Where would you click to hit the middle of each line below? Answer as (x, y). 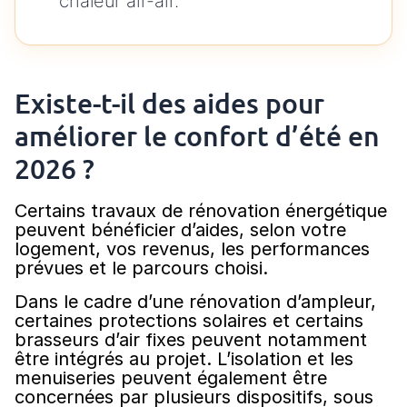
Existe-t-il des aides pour (169, 103)
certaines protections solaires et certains (189, 321)
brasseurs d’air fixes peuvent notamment (191, 340)
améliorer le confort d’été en (197, 136)
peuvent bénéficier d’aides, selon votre (180, 230)
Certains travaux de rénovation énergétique (201, 211)
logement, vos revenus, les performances (192, 249)
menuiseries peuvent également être (171, 378)
